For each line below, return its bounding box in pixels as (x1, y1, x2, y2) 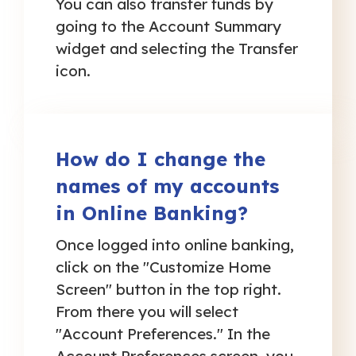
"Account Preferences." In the (56, 324, 270, 344)
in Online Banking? (56, 200, 248, 225)
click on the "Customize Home (56, 257, 271, 277)
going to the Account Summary (56, 16, 281, 36)
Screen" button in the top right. (56, 280, 281, 300)
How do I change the (56, 146, 265, 171)
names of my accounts (56, 173, 279, 198)
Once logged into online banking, (56, 235, 294, 255)
